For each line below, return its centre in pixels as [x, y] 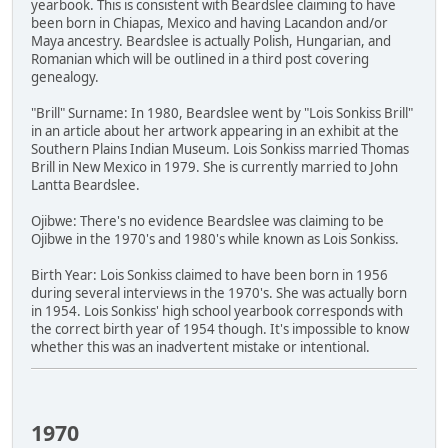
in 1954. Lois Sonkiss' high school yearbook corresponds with [217, 311]
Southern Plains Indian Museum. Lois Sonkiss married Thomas [220, 149]
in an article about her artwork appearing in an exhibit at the [215, 131]
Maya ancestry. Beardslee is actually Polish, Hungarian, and [211, 41]
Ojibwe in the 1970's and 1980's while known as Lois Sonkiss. [215, 239]
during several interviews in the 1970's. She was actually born [219, 293]
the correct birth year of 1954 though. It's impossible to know [220, 329]
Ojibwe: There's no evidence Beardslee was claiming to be [207, 221]
